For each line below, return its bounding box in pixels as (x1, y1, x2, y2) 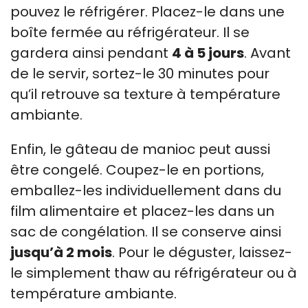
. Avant (244, 43, 291, 63)
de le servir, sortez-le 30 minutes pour (10, 64, 269, 83)
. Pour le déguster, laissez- (112, 243, 292, 262)
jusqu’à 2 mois (10, 243, 112, 262)
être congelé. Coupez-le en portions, (10, 160, 264, 179)
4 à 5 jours (172, 43, 244, 63)
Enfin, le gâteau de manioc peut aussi (10, 140, 270, 159)
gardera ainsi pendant (10, 43, 172, 63)
